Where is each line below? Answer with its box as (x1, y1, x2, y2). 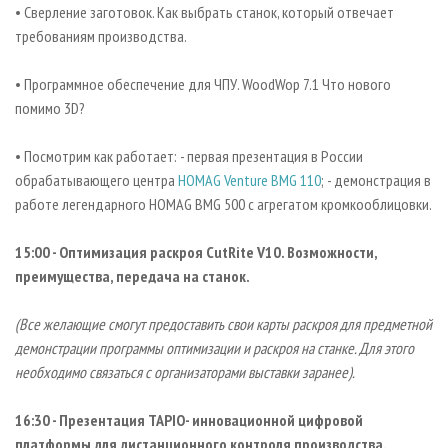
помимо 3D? (15, 98, 85, 119)
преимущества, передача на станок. (15, 266, 250, 287)
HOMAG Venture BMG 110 (178, 170, 321, 191)
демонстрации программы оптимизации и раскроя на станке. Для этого (15, 338, 414, 359)
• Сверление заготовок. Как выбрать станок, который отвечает (15, 2, 394, 23)
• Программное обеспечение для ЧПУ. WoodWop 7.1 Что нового (15, 74, 391, 95)
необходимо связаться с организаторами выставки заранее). (15, 362, 355, 383)
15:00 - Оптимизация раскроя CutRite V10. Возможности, (15, 242, 377, 263)
